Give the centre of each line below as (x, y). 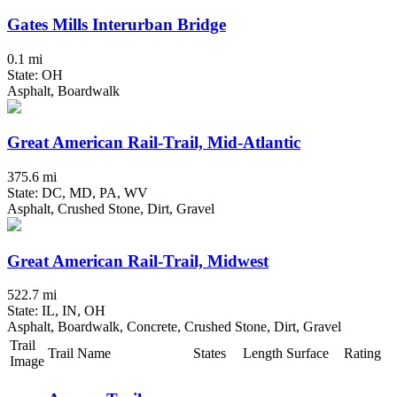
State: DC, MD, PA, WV (78, 192)
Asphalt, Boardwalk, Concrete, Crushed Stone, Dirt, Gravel (174, 327)
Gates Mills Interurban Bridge (117, 24)
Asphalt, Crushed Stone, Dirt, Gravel (111, 208)
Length (263, 354)
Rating (362, 354)
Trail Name (79, 354)
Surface (307, 354)
